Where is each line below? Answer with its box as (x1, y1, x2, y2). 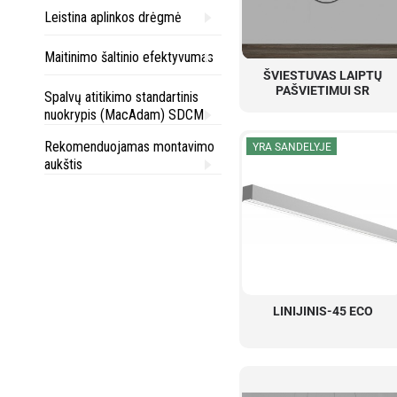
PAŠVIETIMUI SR (276, 82, 370, 97)
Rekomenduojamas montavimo (44, 138, 214, 155)
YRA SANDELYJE (252, 140, 331, 153)
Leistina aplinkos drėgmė (44, 9, 182, 26)
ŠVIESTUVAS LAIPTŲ (263, 67, 382, 82)
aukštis (44, 156, 82, 173)
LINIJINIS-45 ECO (272, 303, 373, 318)
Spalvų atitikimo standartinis (44, 89, 198, 105)
